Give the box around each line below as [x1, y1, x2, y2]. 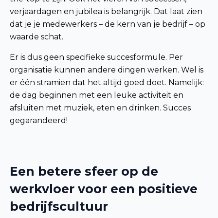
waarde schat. [10, 32, 63, 41]
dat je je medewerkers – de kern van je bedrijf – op [10, 19, 205, 29]
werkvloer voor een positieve [10, 181, 198, 196]
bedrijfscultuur [10, 199, 108, 214]
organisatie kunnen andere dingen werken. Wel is [10, 65, 203, 74]
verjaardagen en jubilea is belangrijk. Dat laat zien [10, 6, 202, 16]
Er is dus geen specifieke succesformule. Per [10, 52, 183, 62]
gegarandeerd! [10, 115, 68, 125]
